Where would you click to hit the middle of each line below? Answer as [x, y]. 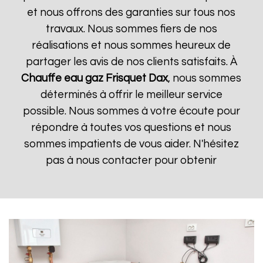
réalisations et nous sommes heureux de [131, 45]
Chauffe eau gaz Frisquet [84, 78]
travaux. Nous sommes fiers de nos [131, 29]
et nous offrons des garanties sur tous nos [131, 13]
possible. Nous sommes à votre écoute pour [131, 111]
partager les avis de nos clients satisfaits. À [131, 62]
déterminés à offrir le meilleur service [131, 95]
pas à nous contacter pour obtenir [131, 161]
